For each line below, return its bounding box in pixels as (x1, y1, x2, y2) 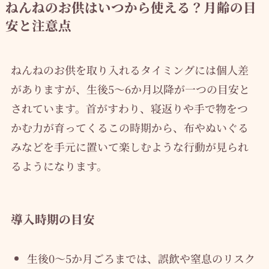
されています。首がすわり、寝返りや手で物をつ (10, 100, 248, 116)
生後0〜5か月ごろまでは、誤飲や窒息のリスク (26, 250, 255, 267)
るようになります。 (10, 157, 107, 174)
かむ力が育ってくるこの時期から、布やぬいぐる (10, 119, 249, 135)
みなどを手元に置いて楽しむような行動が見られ (10, 138, 249, 154)
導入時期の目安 (10, 210, 95, 228)
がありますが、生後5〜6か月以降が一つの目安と (10, 80, 250, 97)
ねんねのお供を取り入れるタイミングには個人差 (10, 61, 249, 77)
